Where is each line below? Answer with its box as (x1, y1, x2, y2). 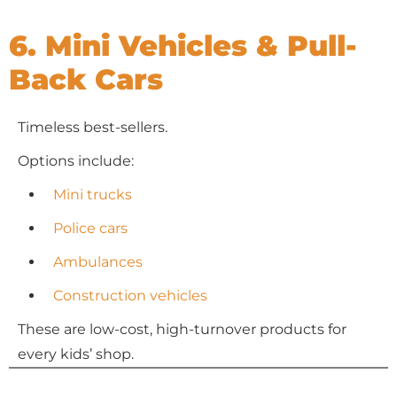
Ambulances (53, 253, 143, 270)
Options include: (18, 152, 134, 169)
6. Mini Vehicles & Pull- (9, 28, 356, 63)
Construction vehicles (53, 287, 207, 304)
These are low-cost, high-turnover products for (18, 321, 346, 338)
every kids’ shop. (18, 346, 134, 362)
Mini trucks (53, 186, 132, 203)
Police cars (53, 220, 128, 237)
